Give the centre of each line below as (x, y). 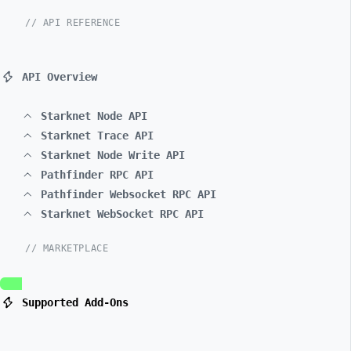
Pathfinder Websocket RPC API (128, 194)
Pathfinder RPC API (97, 175)
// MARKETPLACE (67, 248)
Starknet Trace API (97, 136)
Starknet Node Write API (113, 155)
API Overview (60, 77)
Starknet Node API (94, 116)
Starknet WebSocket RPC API (122, 214)
